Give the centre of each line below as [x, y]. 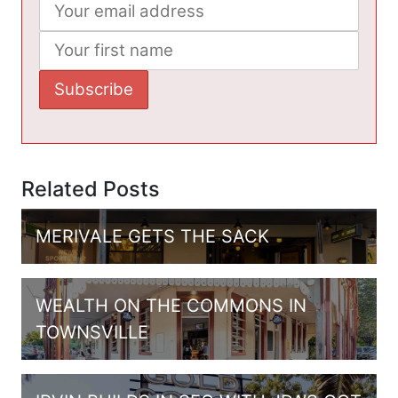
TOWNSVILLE [92, 332]
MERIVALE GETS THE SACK [152, 236]
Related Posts [91, 188]
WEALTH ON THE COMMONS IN [171, 305]
